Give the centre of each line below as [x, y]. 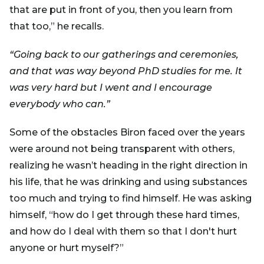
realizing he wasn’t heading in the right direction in [128, 165]
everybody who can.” [60, 104]
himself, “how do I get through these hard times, [124, 214]
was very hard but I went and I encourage [111, 87]
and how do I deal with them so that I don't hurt [123, 231]
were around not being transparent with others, [122, 148]
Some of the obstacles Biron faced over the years [127, 132]
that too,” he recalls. [58, 26]
